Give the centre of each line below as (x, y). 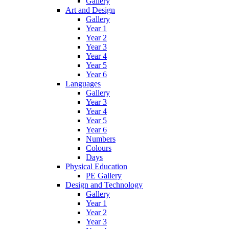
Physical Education (96, 166)
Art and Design (90, 10)
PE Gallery (104, 175)
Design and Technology (104, 185)
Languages (83, 83)
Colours (99, 148)
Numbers (101, 139)
